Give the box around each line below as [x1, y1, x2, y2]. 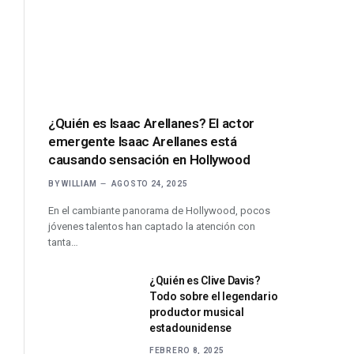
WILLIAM [62, 179, 98, 188]
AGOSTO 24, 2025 [111, 179, 188, 188]
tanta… [48, 235, 78, 248]
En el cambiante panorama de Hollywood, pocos [48, 204, 270, 217]
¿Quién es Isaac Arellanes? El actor [48, 115, 255, 131]
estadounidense [149, 321, 232, 334]
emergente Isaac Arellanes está [48, 133, 237, 149]
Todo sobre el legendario [149, 289, 278, 303]
